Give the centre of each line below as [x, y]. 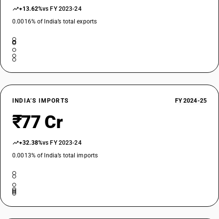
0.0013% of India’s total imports [55, 155]
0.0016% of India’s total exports [55, 22]
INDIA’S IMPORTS [40, 101]
